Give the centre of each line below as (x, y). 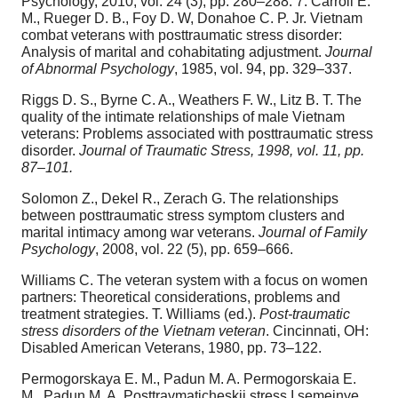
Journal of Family (313, 232)
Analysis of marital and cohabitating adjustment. (173, 52)
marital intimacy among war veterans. (140, 232)
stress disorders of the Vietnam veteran (143, 330)
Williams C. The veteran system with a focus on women (195, 280)
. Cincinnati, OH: (317, 330)
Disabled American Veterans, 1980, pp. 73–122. (171, 347)
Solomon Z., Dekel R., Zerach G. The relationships (180, 198)
